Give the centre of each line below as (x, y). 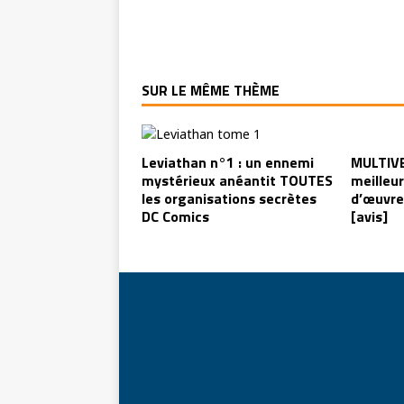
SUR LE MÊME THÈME (211, 90)
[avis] (369, 216)
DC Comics (175, 216)
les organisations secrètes (229, 198)
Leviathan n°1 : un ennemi (228, 162)
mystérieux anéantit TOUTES (237, 180)
